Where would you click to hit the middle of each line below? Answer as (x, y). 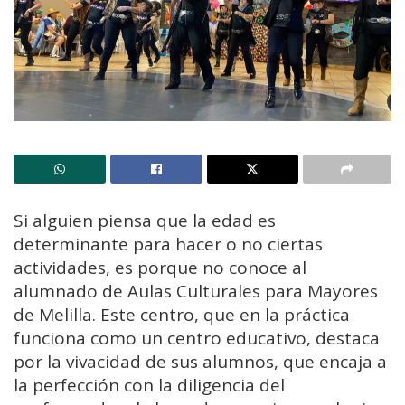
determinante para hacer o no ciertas (168, 244)
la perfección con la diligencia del (149, 385)
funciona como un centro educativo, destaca (197, 338)
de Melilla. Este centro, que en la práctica (182, 314)
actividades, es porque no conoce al (160, 267)
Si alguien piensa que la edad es (145, 220)
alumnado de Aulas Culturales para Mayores (196, 291)
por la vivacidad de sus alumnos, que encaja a (200, 361)
